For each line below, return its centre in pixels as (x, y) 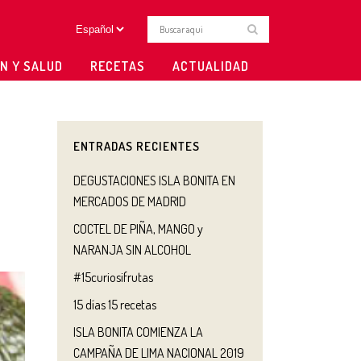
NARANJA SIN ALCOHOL (132, 250)
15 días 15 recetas (115, 305)
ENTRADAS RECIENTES (137, 146)
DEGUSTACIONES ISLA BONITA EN (154, 180)
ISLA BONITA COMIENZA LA (138, 332)
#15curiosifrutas (113, 277)
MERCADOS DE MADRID (130, 201)
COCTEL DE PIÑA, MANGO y (138, 229)
